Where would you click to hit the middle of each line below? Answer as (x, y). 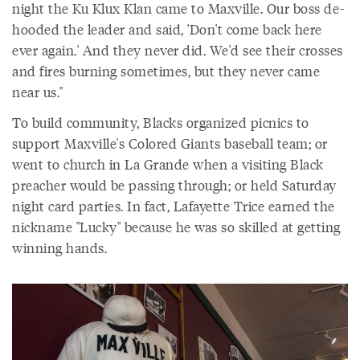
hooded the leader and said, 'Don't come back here (167, 29)
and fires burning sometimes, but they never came (166, 71)
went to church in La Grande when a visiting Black (168, 164)
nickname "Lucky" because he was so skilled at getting (176, 227)
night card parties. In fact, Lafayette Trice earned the (174, 206)
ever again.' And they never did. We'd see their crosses (178, 50)
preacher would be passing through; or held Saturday (174, 185)
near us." (57, 92)
